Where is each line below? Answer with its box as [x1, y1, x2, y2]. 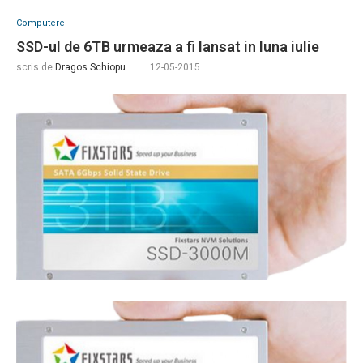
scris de [16, 62, 55, 74]
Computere [16, 18, 65, 29]
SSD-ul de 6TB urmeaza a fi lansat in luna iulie [16, 38, 319, 56]
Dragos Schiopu [55, 62, 126, 74]
